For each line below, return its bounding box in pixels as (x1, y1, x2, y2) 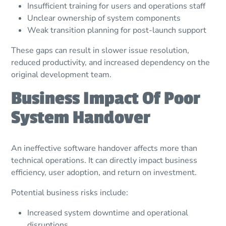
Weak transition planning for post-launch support (27, 25, 207, 36)
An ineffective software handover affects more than (11, 143, 198, 154)
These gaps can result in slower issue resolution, (11, 45, 190, 56)
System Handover (11, 107, 151, 129)
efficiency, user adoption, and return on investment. (11, 167, 197, 179)
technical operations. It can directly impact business (11, 155, 198, 166)
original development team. (11, 69, 112, 81)
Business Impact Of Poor (11, 88, 201, 109)
